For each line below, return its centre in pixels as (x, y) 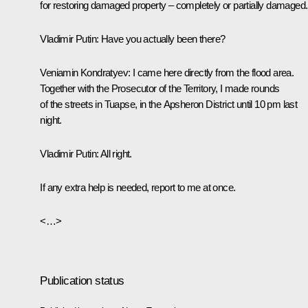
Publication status (82, 280)
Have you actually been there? (162, 38)
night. (51, 120)
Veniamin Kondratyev (84, 72)
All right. (115, 153)
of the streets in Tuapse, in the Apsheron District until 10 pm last (169, 104)
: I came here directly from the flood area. (211, 72)
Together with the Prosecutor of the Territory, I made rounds (160, 88)
